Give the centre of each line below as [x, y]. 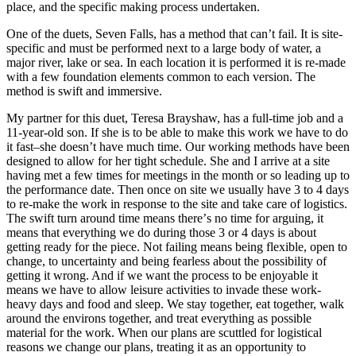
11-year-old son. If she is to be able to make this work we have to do [177, 133]
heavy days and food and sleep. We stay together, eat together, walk [175, 304]
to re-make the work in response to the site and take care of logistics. [177, 204]
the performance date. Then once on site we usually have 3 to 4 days [178, 190]
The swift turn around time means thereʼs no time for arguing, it [165, 219]
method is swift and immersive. [84, 91]
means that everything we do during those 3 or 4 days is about [161, 233]
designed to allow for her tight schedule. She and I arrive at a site [168, 161]
